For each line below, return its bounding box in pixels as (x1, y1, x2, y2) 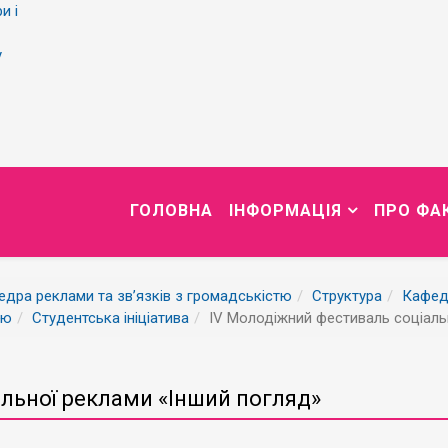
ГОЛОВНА (130, 201, 213, 220)
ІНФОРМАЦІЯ (229, 201, 342, 220)
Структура (312, 287, 382, 305)
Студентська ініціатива (32, 309, 189, 327)
